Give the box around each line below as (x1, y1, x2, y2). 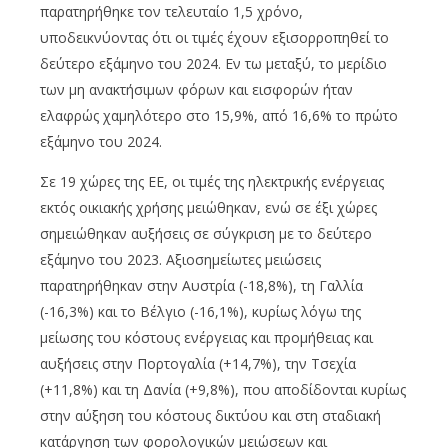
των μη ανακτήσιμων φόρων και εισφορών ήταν (40, 80, 353, 100)
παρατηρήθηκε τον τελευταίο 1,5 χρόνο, (40, 2, 303, 22)
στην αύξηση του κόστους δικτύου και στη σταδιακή (40, 406, 381, 426)
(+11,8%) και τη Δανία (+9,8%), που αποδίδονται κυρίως (40, 380, 406, 400)
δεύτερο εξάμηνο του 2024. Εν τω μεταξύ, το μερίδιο (40, 54, 387, 74)
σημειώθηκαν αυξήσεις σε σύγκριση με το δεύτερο (40, 224, 372, 244)
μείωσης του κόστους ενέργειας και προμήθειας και (40, 328, 373, 348)
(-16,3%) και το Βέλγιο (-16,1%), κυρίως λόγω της (40, 302, 361, 322)
